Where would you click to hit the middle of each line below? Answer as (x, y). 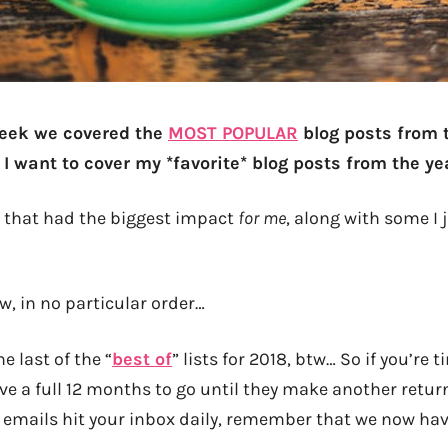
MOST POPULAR (233, 133)
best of (142, 358)
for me (262, 218)
